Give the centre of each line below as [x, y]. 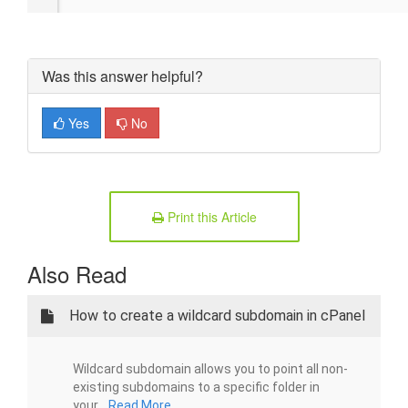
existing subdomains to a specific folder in [196, 387]
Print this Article [210, 217]
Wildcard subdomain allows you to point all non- [210, 369]
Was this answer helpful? [122, 76]
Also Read [77, 274]
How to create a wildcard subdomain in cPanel [217, 316]
